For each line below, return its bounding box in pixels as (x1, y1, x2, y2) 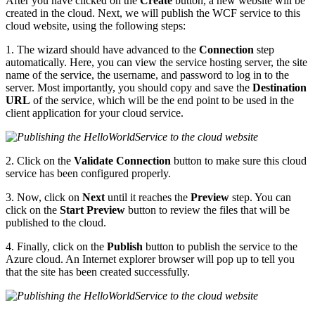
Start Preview (60, 203, 125, 216)
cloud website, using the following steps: (6, 19, 186, 32)
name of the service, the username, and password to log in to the (6, 68, 289, 81)
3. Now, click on (6, 191, 82, 203)
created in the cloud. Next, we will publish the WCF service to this (6, 6, 300, 19)
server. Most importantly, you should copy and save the (6, 81, 252, 94)
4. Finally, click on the (6, 240, 107, 252)
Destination (252, 81, 307, 94)
